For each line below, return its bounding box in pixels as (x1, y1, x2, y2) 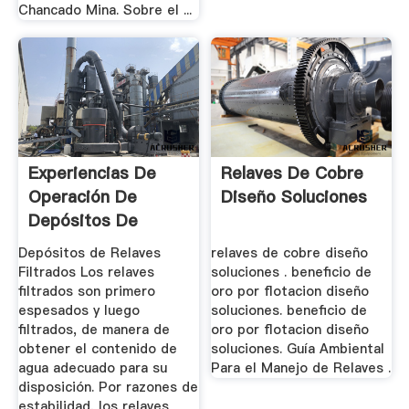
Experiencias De (27, 162, 156, 185)
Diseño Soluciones (221, 185, 368, 209)
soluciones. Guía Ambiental (211, 340, 385, 358)
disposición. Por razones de (17, 378, 198, 396)
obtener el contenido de (17, 340, 177, 358)
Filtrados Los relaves (17, 263, 154, 281)
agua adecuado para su (17, 359, 167, 377)
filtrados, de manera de (17, 320, 170, 339)
